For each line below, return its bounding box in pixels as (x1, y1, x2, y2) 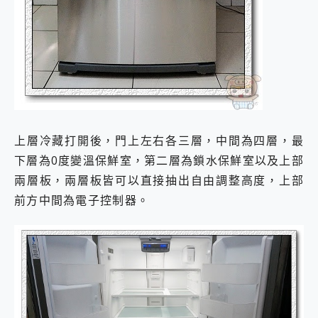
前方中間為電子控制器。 (14, 192, 150, 208)
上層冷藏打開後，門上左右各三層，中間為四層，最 (14, 132, 304, 148)
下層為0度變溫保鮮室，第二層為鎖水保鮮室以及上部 (14, 152, 304, 168)
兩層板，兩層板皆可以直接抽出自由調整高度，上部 (14, 172, 304, 188)
